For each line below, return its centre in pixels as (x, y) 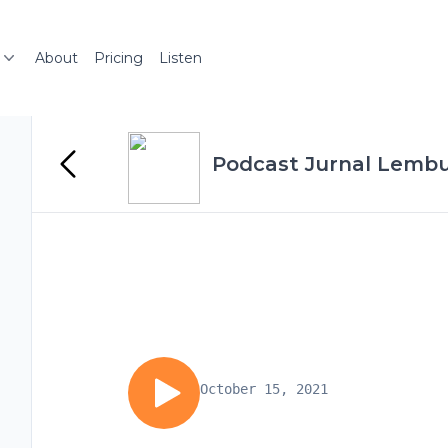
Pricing (118, 58)
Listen (180, 58)
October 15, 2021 (264, 389)
